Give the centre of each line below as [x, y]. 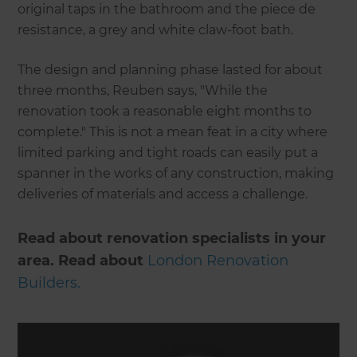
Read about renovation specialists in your [172, 239]
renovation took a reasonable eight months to [165, 112]
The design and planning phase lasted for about [171, 70]
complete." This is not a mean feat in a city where [173, 132]
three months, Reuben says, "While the [143, 91]
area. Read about [83, 261]
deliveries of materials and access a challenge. [163, 194]
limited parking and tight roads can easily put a [168, 153]
